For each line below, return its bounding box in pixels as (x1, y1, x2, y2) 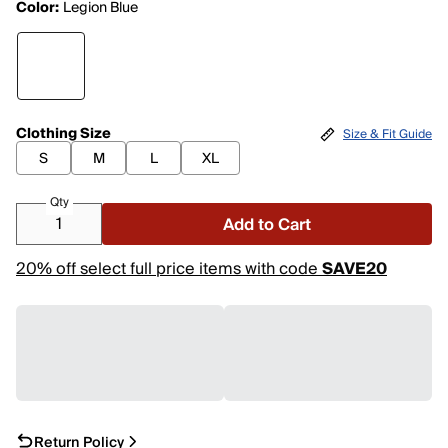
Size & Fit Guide (343, 123, 432, 145)
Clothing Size (16, 122, 111, 146)
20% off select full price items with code (16, 255, 322, 283)
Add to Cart (223, 211, 311, 239)
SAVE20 (322, 255, 387, 283)
